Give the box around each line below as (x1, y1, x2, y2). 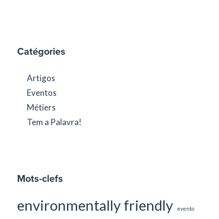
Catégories (17, 44, 66, 59)
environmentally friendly (17, 196, 173, 214)
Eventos (27, 87, 57, 98)
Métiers (27, 102, 56, 112)
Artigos (27, 72, 55, 83)
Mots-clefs (17, 171, 63, 186)
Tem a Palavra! (27, 116, 82, 127)
